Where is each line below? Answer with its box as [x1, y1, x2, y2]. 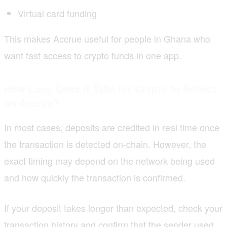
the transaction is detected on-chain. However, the [4, 137, 206, 150]
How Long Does [4, 81, 80, 96]
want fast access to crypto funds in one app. [4, 48, 181, 62]
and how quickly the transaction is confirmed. [4, 170, 185, 184]
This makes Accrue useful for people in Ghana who [4, 31, 210, 45]
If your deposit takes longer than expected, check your [4, 201, 222, 214]
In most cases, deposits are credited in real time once [4, 120, 219, 134]
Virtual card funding [18, 6, 97, 20]
